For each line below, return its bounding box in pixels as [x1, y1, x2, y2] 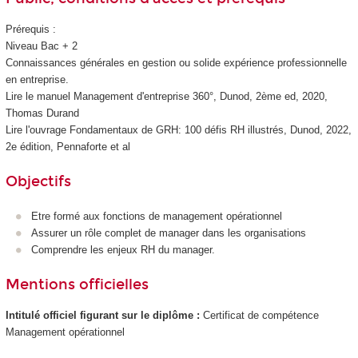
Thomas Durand [5, 107, 79, 120]
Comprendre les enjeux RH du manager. [31, 244, 215, 257]
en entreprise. [5, 74, 69, 86]
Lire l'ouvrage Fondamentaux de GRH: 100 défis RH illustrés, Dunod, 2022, [5, 124, 352, 137]
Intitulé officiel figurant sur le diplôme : [5, 309, 203, 321]
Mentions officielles [5, 275, 149, 293]
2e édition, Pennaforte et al [5, 141, 130, 153]
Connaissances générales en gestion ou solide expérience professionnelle [5, 57, 347, 70]
